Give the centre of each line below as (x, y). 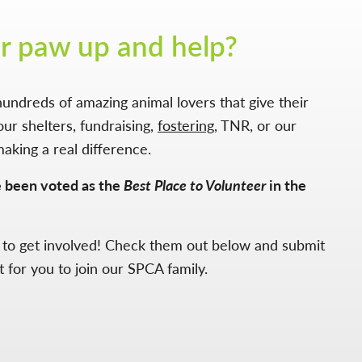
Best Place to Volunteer (195, 185)
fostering (186, 125)
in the (286, 185)
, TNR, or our (255, 125)
